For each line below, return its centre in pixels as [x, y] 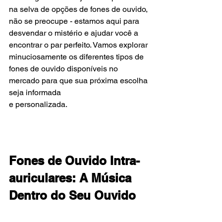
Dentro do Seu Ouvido [72, 195]
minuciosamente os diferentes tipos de [77, 56]
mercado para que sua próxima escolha [79, 80]
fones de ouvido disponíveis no [64, 68]
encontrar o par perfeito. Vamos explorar [79, 45]
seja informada [36, 92]
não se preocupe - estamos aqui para [75, 21]
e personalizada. [38, 104]
